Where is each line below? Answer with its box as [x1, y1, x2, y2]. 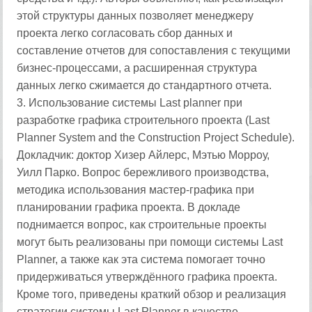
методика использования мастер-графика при [17, 184, 255, 196]
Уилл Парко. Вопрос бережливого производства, [17, 166, 270, 178]
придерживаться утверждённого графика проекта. [17, 271, 278, 283]
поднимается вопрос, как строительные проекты [17, 219, 267, 231]
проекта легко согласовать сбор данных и [17, 27, 233, 39]
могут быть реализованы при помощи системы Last [17, 236, 283, 248]
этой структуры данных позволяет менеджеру [17, 10, 254, 22]
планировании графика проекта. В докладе [17, 201, 241, 213]
